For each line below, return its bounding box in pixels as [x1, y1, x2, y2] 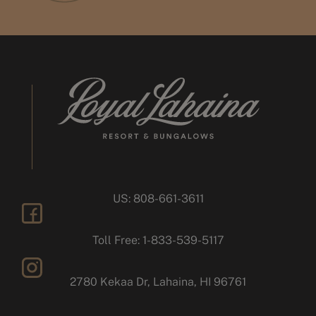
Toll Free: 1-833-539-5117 [92, 233, 224, 248]
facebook [20, 226, 70, 240]
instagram [20, 281, 73, 294]
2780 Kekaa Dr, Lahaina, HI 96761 [70, 275, 246, 289]
